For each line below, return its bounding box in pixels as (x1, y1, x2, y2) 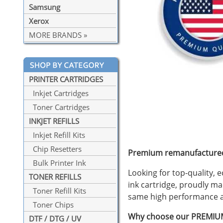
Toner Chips (29, 200, 74, 210)
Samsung (29, 2, 60, 12)
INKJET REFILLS (29, 116, 79, 126)
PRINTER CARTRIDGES (29, 74, 103, 85)
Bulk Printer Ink (29, 158, 86, 168)
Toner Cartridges (29, 102, 90, 112)
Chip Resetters (29, 144, 82, 154)
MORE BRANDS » (29, 30, 87, 40)
